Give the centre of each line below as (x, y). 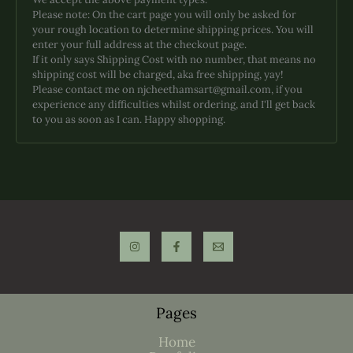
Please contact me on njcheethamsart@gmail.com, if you (167, 90)
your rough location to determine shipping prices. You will (173, 30)
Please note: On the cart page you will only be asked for (164, 15)
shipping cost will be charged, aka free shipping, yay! (158, 75)
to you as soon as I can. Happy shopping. (129, 120)
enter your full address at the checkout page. (139, 45)
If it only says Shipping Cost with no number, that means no (174, 60)
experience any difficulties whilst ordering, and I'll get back (174, 105)
